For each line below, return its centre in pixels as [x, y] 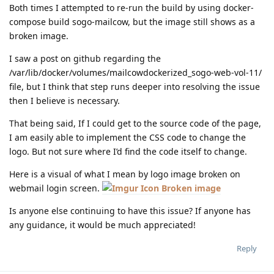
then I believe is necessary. [65, 101]
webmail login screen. [56, 188]
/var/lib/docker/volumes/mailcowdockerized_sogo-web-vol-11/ [135, 73]
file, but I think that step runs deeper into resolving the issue [135, 87]
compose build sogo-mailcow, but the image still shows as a [132, 22]
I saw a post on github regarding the [85, 59]
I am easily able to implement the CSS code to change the [128, 138]
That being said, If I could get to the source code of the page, [135, 124]
